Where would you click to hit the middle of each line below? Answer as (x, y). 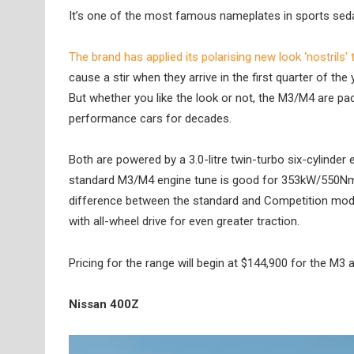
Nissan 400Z (104, 304)
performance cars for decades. (150, 119)
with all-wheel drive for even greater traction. (184, 222)
